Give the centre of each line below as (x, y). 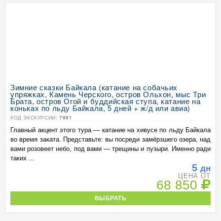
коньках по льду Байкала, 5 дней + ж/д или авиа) (101, 108)
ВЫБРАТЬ (110, 198)
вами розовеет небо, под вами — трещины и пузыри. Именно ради (110, 149)
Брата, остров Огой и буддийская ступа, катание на (106, 101)
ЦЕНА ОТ (194, 176)
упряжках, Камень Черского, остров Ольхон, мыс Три (108, 94)
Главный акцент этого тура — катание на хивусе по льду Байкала (110, 130)
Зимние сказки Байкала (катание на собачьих (94, 87)
